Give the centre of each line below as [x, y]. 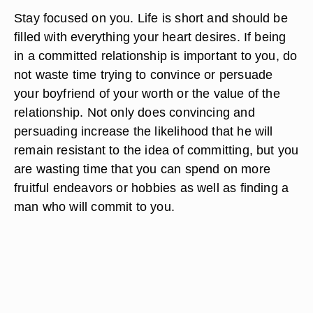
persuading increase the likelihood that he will [144, 131]
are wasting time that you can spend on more [142, 169]
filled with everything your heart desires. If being [150, 37]
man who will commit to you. [94, 206]
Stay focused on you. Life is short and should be [151, 18]
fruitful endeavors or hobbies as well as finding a [152, 188]
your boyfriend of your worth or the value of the [147, 93]
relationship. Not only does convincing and [134, 112]
